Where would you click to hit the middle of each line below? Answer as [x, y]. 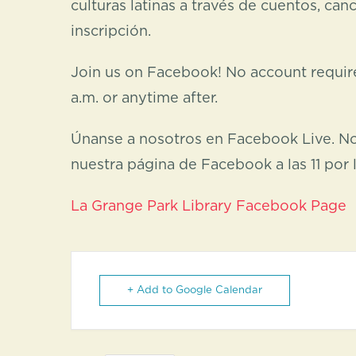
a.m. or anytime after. [144, 99]
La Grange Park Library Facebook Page [209, 207]
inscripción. [111, 32]
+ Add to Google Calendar [195, 290]
